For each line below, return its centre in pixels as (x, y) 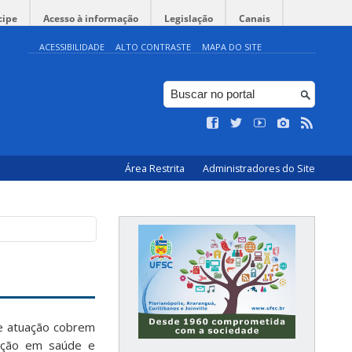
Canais (255, 18)
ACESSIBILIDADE (72, 47)
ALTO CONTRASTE (153, 47)
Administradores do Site (259, 169)
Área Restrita (156, 169)
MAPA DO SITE (232, 47)
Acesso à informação (91, 18)
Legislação (189, 18)
